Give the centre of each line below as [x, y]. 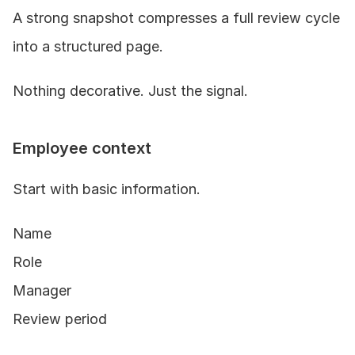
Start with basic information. [107, 189]
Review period [60, 319]
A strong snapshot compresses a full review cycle [176, 17]
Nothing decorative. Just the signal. [130, 90]
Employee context [82, 148]
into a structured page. [88, 46]
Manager [42, 290]
